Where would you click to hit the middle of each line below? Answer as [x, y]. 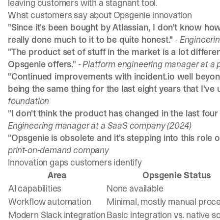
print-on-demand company [58, 150]
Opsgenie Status [177, 175]
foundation [29, 101]
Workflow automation [50, 202]
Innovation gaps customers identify [75, 162]
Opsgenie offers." [42, 64]
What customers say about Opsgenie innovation [100, 15]
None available [135, 188]
